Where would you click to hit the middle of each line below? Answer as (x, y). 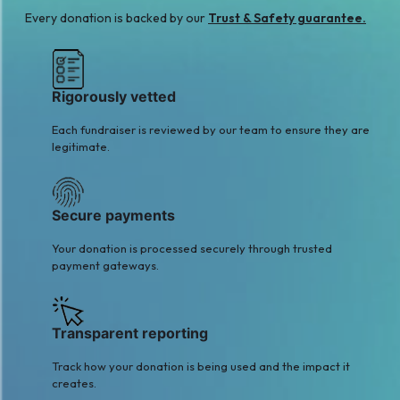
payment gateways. (105, 266)
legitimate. (81, 146)
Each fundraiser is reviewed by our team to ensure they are (211, 129)
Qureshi (112, 58)
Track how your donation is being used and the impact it (201, 367)
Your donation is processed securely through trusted (192, 249)
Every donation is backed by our (117, 18)
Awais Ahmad (112, 45)
